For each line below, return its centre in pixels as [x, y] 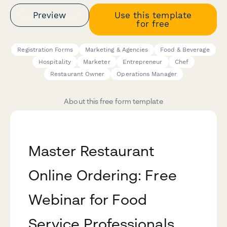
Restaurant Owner [78, 74]
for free [153, 24]
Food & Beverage [185, 50]
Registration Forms [45, 50]
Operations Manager [147, 74]
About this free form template [113, 101]
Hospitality [55, 62]
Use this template [153, 15]
